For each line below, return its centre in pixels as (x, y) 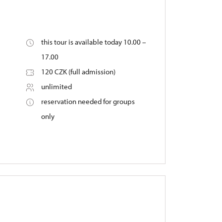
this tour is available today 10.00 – (93, 42)
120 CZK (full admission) (78, 72)
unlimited (56, 86)
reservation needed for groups (88, 101)
